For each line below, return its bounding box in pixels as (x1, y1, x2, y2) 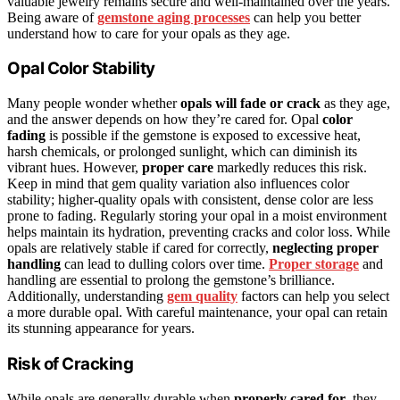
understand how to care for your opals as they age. (7, 25, 290, 41)
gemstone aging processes (97, 9, 250, 25)
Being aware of (7, 9, 97, 25)
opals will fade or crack (180, 96, 321, 112)
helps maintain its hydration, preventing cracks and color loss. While (7, 224, 390, 240)
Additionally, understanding (7, 288, 167, 304)
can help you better (250, 9, 361, 25)
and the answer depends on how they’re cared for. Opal (7, 112, 322, 128)
